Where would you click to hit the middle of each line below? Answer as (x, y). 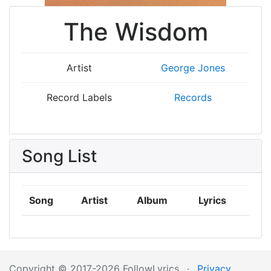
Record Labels (79, 97)
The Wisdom (135, 32)
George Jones (193, 68)
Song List (59, 156)
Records (193, 97)
